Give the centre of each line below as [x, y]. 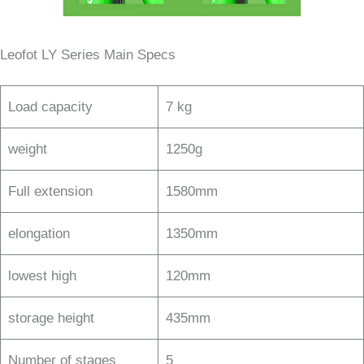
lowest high [42, 275]
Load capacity [50, 106]
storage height [51, 318]
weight [27, 149]
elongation [39, 233]
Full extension [50, 191]
